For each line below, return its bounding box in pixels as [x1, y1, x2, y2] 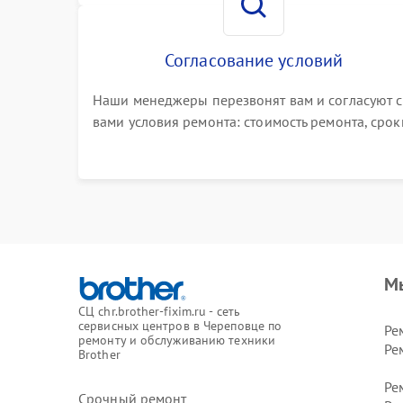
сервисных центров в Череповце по [78, 318, 282, 334]
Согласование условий [165, 49, 343, 72]
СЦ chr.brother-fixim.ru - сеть [78, 303, 240, 319]
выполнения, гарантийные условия [93, 134, 318, 152]
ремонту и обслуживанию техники [78, 332, 276, 348]
